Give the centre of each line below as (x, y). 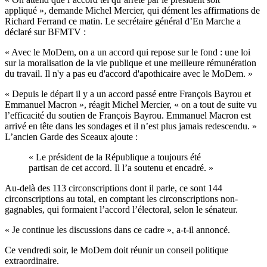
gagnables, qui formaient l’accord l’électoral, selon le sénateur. (121, 210)
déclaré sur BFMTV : (45, 32)
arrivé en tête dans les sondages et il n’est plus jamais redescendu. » (131, 126)
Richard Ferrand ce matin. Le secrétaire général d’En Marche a (123, 21)
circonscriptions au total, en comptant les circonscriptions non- (121, 199)
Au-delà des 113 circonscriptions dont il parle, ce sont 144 (114, 188)
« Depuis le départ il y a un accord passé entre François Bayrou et (128, 94)
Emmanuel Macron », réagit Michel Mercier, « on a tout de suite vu (131, 105)
